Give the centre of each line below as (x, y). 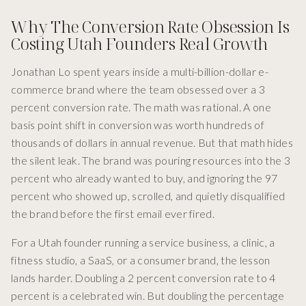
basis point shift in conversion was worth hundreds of (138, 125)
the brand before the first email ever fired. (113, 214)
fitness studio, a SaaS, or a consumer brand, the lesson (141, 260)
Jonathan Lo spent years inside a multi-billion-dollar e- (140, 72)
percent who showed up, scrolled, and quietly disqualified (148, 196)
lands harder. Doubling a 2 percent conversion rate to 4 (143, 278)
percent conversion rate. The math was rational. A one (141, 107)
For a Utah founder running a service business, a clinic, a (143, 242)
